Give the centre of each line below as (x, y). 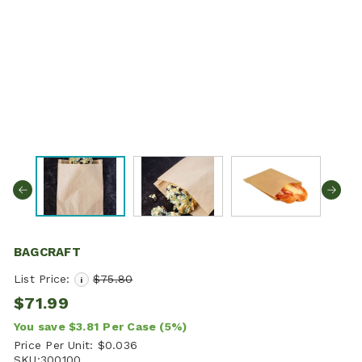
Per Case (131, 326)
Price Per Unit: (54, 345)
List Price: (44, 278)
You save (40, 326)
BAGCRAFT (47, 252)
